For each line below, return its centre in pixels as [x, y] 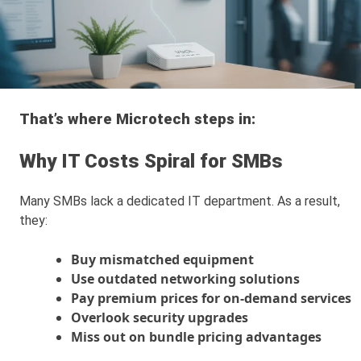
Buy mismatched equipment [162, 260]
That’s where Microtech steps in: [137, 120]
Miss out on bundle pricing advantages [196, 337]
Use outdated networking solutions [185, 279]
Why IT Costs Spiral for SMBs [151, 162]
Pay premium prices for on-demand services [211, 299]
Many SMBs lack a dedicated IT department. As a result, [180, 201]
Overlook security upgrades [160, 318]
